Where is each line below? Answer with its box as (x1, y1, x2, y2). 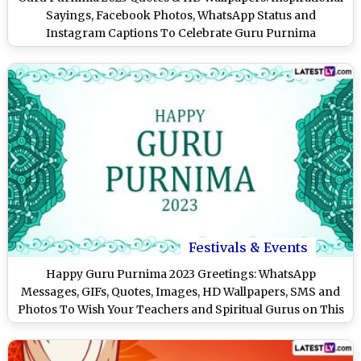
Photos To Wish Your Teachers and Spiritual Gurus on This (17, 302, 344, 317)
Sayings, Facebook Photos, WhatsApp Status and (45, 7, 316, 23)
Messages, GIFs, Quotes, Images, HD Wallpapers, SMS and (21, 284, 340, 300)
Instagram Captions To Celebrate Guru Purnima (45, 25, 316, 40)
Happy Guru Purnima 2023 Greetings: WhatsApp (45, 267, 316, 282)
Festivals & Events (189, 239, 308, 256)
